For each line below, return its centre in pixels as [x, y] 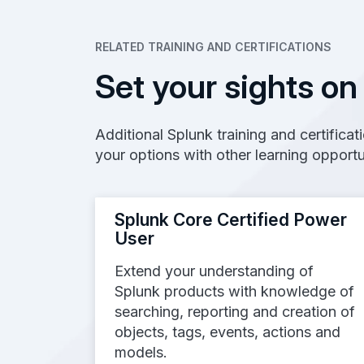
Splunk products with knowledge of [234, 291]
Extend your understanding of [214, 271]
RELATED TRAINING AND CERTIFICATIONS [213, 46]
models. [141, 352]
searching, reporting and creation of [235, 311]
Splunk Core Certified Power [231, 219]
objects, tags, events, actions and [227, 331]
